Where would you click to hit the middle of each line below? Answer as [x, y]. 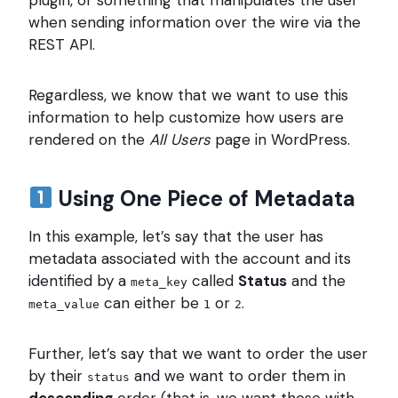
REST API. [62, 45]
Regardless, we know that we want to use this [188, 96]
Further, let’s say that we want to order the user [198, 354]
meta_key [159, 283]
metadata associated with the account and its [190, 259]
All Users [180, 140]
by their [58, 376]
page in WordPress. [280, 140]
